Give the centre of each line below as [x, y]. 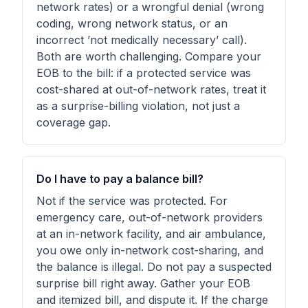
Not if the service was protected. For [132, 201]
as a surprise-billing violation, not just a [138, 106]
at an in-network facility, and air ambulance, [151, 234]
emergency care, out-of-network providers [150, 217]
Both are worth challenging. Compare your [149, 56]
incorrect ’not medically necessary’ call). [142, 40]
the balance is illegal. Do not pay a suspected [154, 267]
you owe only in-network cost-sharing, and [150, 250]
